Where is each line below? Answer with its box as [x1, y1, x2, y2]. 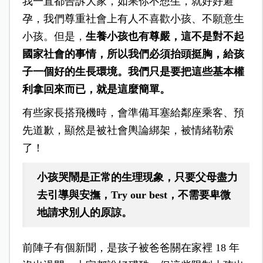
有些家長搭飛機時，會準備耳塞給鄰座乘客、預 [22, 107, 244, 119]
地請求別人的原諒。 [36, 207, 132, 219]
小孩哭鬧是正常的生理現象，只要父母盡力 [36, 171, 238, 184]
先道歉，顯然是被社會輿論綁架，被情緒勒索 [22, 124, 234, 137]
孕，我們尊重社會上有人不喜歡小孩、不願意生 [22, 13, 244, 25]
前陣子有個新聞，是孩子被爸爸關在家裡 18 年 [22, 242, 240, 254]
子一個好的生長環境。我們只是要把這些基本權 [22, 66, 244, 78]
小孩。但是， [22, 31, 86, 43]
